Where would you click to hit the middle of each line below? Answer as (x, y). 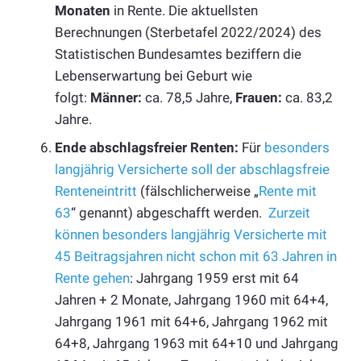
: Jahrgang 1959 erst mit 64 (214, 278)
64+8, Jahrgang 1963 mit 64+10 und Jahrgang (197, 344)
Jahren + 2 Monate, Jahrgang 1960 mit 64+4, (191, 300)
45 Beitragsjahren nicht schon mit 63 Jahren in (196, 257)
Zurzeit (289, 213)
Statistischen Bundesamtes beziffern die (178, 54)
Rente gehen (92, 278)
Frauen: (259, 97)
